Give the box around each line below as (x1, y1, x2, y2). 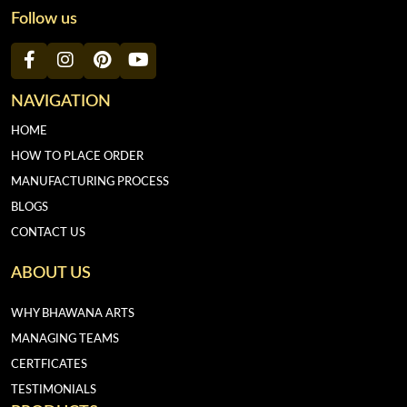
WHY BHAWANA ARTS (11, 307, 134, 320)
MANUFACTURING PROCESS (11, 175, 169, 188)
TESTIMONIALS (11, 383, 96, 396)
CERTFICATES (11, 358, 87, 371)
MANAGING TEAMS (11, 333, 119, 345)
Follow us (11, 10, 77, 27)
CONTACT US (11, 226, 85, 239)
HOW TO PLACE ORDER (11, 150, 144, 163)
